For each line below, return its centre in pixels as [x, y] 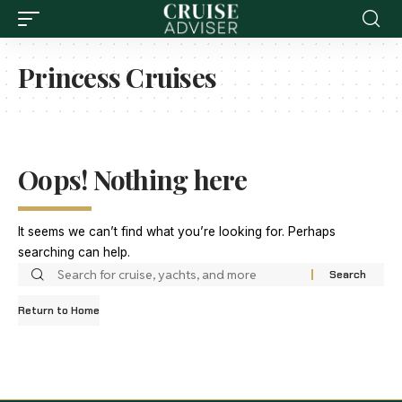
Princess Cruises [117, 77]
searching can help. [74, 252]
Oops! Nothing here [133, 179]
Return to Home [59, 310]
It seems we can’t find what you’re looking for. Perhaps [177, 232]
